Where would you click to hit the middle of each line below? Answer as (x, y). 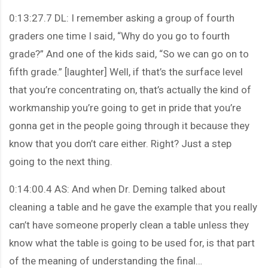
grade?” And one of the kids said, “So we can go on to (129, 54)
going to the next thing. (61, 161)
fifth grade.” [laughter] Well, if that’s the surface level (126, 71)
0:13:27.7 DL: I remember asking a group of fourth (122, 18)
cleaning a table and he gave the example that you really (133, 207)
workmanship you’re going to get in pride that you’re (125, 107)
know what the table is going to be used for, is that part (132, 243)
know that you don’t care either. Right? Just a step (120, 143)
